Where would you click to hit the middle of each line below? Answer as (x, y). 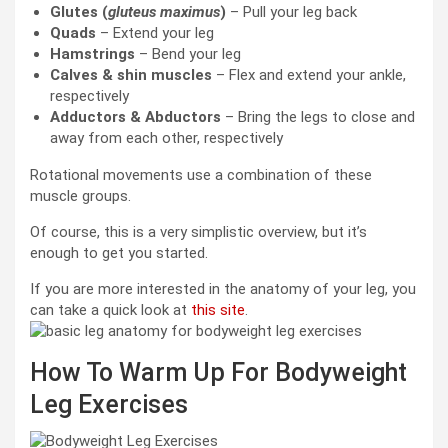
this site (218, 310)
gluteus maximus (164, 12)
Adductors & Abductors (135, 117)
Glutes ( (79, 12)
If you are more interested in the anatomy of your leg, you (223, 289)
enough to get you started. (119, 253)
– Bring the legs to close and (318, 117)
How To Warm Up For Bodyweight (218, 373)
